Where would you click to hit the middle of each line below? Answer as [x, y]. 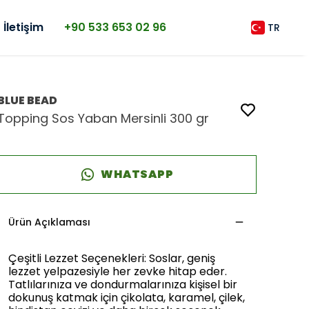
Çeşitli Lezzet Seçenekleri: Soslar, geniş [112, 258]
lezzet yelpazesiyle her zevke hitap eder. [118, 271]
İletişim [23, 27]
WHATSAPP [137, 174]
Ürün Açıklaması [49, 222]
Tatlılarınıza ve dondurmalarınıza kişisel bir [123, 285]
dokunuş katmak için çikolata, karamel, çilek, [127, 298]
